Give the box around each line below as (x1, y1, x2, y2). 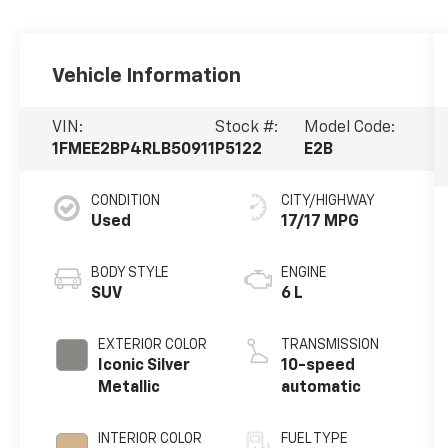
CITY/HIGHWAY (280, 194, 375, 209)
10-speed (280, 358, 355, 375)
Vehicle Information (52, 66, 242, 87)
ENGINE (280, 266, 327, 281)
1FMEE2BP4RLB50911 (52, 142, 216, 159)
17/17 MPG (280, 214, 359, 231)
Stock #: (215, 120, 279, 137)
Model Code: (304, 120, 396, 137)
